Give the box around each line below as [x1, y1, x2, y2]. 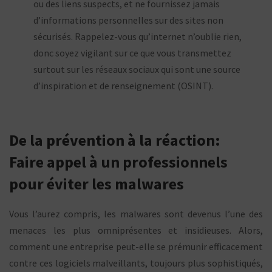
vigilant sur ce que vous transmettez [81, 46, 231, 59]
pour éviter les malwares [9, 173, 184, 194]
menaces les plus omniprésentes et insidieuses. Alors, [9, 223, 263, 236]
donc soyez [33, 46, 81, 59]
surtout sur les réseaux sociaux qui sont [33, 63, 196, 75]
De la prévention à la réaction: [9, 129, 220, 150]
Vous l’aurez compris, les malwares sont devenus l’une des [9, 207, 263, 220]
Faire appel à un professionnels [9, 151, 228, 172]
